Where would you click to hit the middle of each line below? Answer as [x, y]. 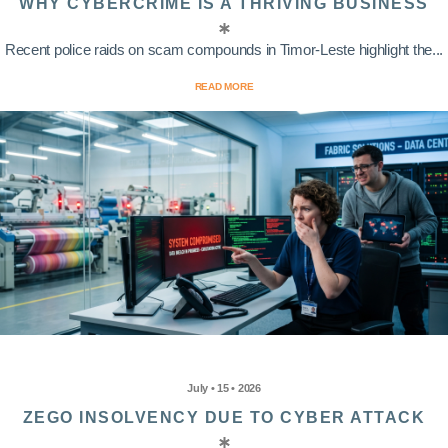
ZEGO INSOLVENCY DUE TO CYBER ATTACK [224, 418]
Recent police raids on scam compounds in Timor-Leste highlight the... [224, 50]
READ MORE [224, 87]
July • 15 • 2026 [224, 388]
